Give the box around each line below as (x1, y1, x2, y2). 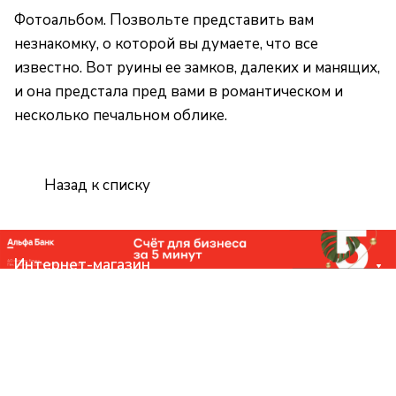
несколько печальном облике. (14, 105, 227, 126)
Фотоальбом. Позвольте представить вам (14, 10, 314, 31)
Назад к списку (44, 174, 150, 195)
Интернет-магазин (14, 254, 150, 275)
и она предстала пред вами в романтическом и (14, 81, 343, 103)
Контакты (14, 357, 86, 378)
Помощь (14, 323, 72, 344)
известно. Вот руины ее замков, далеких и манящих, (14, 57, 380, 79)
